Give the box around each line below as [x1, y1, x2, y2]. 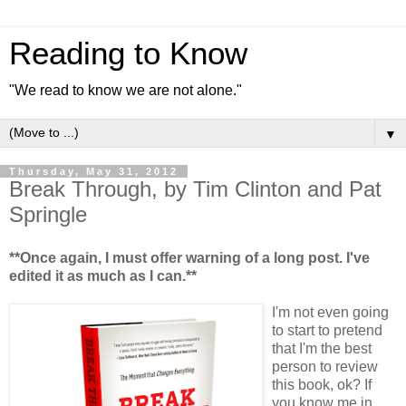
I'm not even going [272, 304, 389, 320]
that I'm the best [272, 340, 372, 356]
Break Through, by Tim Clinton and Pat [9, 177, 382, 201]
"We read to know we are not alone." [9, 82, 242, 98]
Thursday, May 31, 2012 [9, 166, 179, 177]
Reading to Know [9, 36, 247, 71]
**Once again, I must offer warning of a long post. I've [9, 249, 370, 266]
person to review [272, 358, 378, 374]
